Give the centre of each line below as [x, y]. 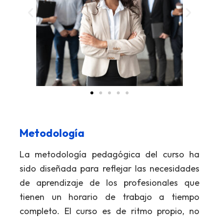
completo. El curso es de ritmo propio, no [109, 211]
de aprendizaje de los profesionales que [109, 183]
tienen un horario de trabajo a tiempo [109, 197]
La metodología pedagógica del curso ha [109, 154]
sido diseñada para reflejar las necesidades [109, 169]
